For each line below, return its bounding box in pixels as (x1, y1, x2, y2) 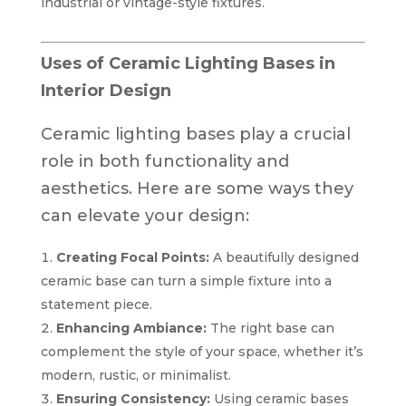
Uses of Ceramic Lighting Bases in (40, 53, 335, 73)
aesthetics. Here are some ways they (40, 178, 353, 198)
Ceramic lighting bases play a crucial (40, 123, 351, 144)
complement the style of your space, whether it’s (40, 343, 363, 360)
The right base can (206, 319, 334, 336)
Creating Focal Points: (55, 248, 209, 266)
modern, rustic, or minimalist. (40, 366, 231, 383)
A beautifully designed (208, 248, 359, 266)
